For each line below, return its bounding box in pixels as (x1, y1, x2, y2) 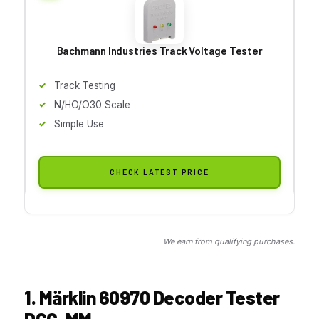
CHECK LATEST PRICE (110, 167, 209, 177)
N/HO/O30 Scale (54, 98, 130, 110)
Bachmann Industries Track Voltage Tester (56, 43, 263, 57)
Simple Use (54, 117, 104, 130)
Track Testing (54, 79, 115, 91)
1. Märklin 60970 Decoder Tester (24, 286, 280, 308)
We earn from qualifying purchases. (163, 236, 295, 246)
